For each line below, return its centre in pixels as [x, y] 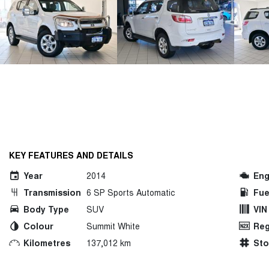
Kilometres [47, 243]
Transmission [52, 192]
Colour [38, 226]
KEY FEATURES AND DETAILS [71, 155]
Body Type [46, 209]
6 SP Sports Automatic [131, 192]
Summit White [113, 226]
